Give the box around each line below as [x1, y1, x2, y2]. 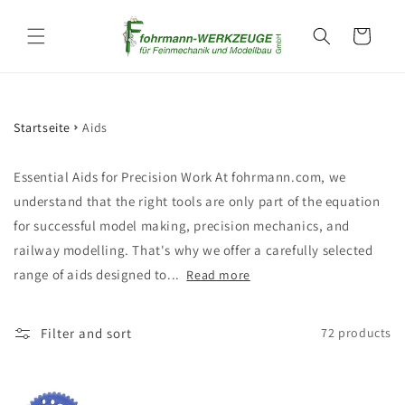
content [26, 19, 76, 37]
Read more [186, 266, 250, 283]
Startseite [14, 119, 71, 137]
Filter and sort [41, 324, 132, 342]
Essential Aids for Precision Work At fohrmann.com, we [14, 167, 346, 185]
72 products [321, 325, 391, 342]
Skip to [26, 3, 71, 21]
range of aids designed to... [14, 265, 184, 283]
